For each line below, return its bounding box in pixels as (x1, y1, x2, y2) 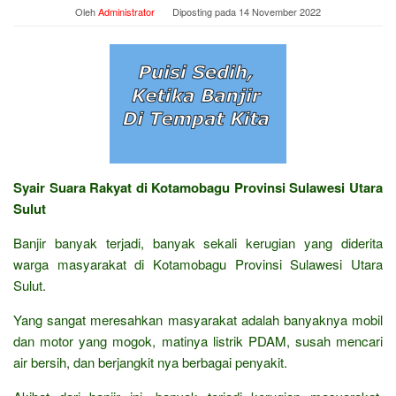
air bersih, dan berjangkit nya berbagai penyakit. (13, 352, 287, 371)
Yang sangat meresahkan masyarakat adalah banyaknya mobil (13, 309, 383, 329)
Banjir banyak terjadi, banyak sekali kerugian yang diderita (13, 232, 383, 252)
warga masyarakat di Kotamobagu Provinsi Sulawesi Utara (13, 254, 383, 273)
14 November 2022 (239, 4, 321, 19)
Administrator (98, 4, 155, 19)
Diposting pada (172, 4, 239, 19)
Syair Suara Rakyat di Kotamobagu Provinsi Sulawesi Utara (13, 177, 383, 197)
